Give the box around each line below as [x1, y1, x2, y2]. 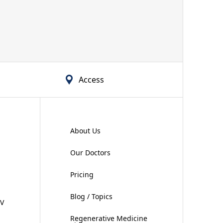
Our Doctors [70, 148, 111, 157]
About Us [70, 126, 101, 135]
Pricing [70, 170, 94, 179]
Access [78, 74, 104, 85]
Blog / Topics [70, 192, 112, 201]
